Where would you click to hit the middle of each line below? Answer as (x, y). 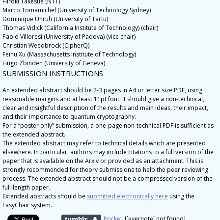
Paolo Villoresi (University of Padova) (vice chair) (69, 37)
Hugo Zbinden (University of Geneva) (54, 63)
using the (181, 196)
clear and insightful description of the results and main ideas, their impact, (105, 108)
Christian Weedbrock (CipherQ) (46, 45)
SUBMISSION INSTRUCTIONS (53, 73)
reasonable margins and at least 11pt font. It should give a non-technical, (103, 99)
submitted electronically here (127, 196)
